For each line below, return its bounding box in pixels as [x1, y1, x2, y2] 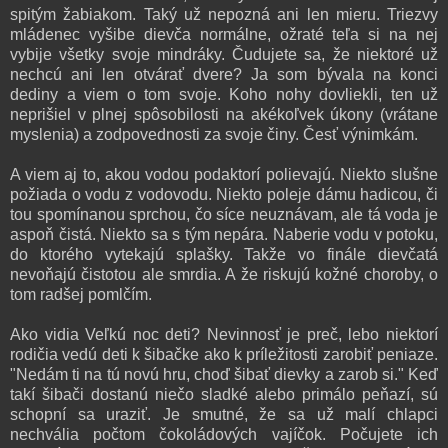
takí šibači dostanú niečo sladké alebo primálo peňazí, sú [10, 385, 438, 403]
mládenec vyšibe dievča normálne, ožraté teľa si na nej [10, 25, 438, 43]
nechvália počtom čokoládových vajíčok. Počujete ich [10, 425, 438, 443]
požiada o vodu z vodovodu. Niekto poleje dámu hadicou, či [10, 185, 438, 203]
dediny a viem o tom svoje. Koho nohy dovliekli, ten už [10, 85, 438, 103]
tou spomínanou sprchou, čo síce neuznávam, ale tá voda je [10, 205, 438, 223]
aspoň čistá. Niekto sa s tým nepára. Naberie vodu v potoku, [10, 225, 438, 243]
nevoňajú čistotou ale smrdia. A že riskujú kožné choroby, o [10, 265, 438, 283]
